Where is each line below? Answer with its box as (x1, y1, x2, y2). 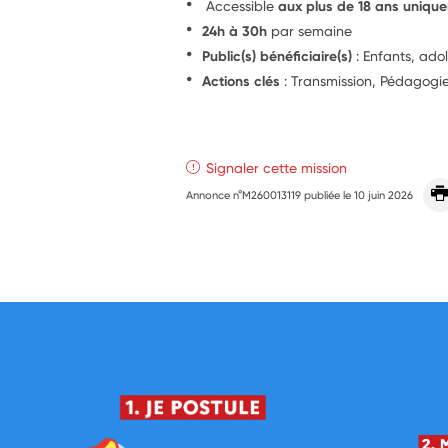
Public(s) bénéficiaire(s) (202, 46, 353, 65)
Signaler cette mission (206, 158, 348, 176)
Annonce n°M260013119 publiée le (186, 187, 355, 202)
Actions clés (202, 71, 281, 90)
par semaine (267, 21, 353, 39)
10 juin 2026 (354, 187, 414, 202)
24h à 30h (202, 21, 268, 40)
